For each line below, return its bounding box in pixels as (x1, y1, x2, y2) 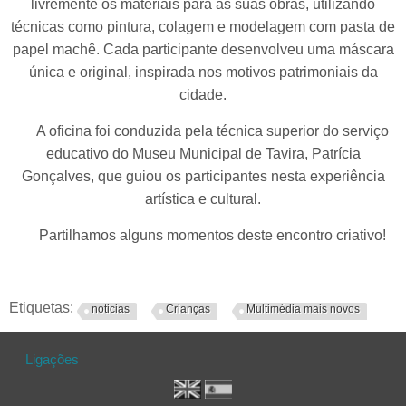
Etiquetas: (9, 300, 77, 316)
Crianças (166, 303, 210, 316)
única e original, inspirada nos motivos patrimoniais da (28, 64, 378, 81)
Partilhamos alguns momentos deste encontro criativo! (20, 227, 386, 244)
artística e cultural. (145, 191, 261, 208)
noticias (92, 303, 130, 316)
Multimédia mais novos (246, 303, 360, 316)
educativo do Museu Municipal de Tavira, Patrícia (45, 146, 361, 162)
